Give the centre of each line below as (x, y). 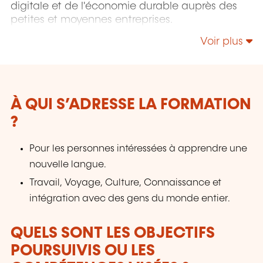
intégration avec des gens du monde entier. (130, 198)
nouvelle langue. (68, 164)
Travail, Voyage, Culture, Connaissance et (126, 183)
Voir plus (223, 41)
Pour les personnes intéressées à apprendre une (139, 149)
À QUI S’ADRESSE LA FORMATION (131, 104)
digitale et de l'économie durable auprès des (124, 7)
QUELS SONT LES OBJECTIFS (113, 233)
